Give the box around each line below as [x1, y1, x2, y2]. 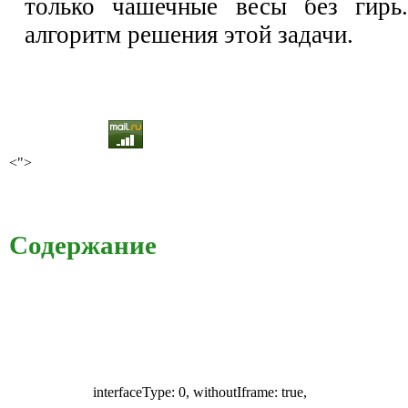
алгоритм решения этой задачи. [25, 20, 353, 48]
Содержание [9, 230, 157, 260]
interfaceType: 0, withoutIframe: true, [93, 383, 307, 400]
